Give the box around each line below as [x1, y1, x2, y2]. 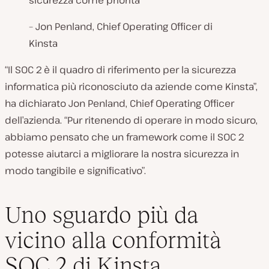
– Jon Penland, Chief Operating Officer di [29, 20, 213, 33]
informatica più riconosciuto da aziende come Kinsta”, [5, 80, 258, 93]
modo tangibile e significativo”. [5, 164, 146, 177]
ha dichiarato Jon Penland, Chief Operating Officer [5, 97, 234, 110]
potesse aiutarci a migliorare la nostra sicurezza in [5, 147, 239, 160]
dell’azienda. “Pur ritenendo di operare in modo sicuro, [5, 113, 258, 127]
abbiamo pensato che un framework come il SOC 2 [5, 130, 244, 144]
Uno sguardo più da [5, 201, 198, 228]
